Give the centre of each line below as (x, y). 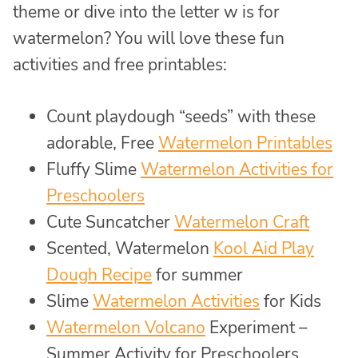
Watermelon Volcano (126, 328)
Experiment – (257, 328)
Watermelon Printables (245, 143)
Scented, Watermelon (130, 249)
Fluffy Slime (93, 170)
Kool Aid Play (264, 249)
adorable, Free (102, 143)
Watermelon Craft (242, 223)
